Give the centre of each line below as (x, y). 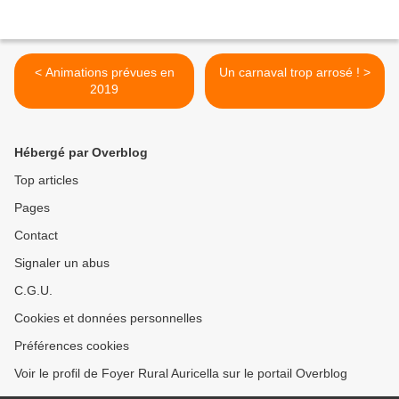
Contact (36, 236)
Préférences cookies (72, 346)
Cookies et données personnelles (108, 318)
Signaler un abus (62, 263)
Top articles (46, 180)
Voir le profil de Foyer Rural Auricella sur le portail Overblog (181, 374)
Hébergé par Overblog (81, 153)
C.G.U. (33, 291)
